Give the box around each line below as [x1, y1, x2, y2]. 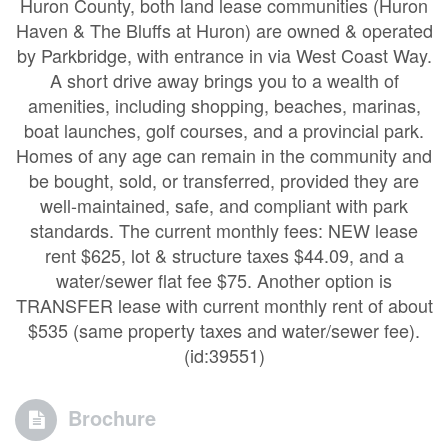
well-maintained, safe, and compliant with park [40, 192, 408, 218]
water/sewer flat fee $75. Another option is [56, 267, 392, 293]
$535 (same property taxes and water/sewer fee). [28, 317, 420, 343]
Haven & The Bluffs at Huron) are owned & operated [15, 17, 433, 43]
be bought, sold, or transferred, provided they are [29, 167, 419, 193]
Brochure [68, 403, 156, 432]
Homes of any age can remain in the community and [16, 142, 432, 168]
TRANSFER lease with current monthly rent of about [15, 292, 433, 318]
